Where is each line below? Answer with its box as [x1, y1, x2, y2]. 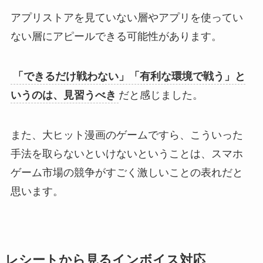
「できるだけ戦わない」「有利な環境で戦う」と [12, 70, 245, 82]
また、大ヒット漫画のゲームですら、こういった [10, 129, 243, 141]
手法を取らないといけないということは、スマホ [10, 147, 243, 160]
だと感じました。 [118, 89, 203, 101]
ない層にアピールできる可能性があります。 [10, 30, 222, 42]
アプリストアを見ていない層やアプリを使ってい [10, 11, 243, 23]
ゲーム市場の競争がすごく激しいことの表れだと [10, 166, 243, 178]
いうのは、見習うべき [10, 89, 116, 101]
